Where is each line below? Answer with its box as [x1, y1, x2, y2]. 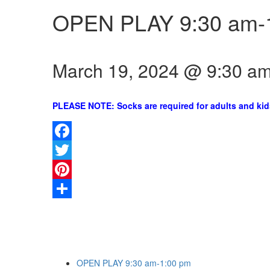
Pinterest [52, 183, 86, 195]
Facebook [52, 144, 90, 156]
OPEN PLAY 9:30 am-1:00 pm [77, 257, 191, 269]
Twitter [52, 163, 78, 175]
